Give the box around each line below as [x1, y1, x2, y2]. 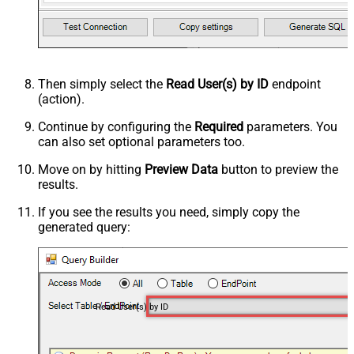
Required [194, 119, 243, 134]
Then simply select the [38, 76, 166, 92]
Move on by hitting [38, 161, 145, 177]
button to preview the [218, 161, 338, 177]
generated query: [38, 219, 130, 235]
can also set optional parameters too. [38, 134, 245, 149]
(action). [38, 91, 85, 107]
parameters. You [243, 119, 337, 134]
